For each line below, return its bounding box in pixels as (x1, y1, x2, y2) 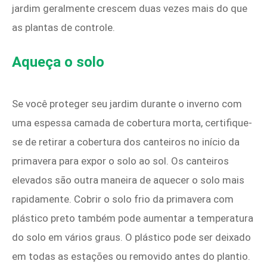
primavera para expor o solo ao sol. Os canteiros (12, 155, 229, 167)
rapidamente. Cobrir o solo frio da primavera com (12, 193, 234, 206)
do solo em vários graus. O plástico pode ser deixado (12, 231, 251, 244)
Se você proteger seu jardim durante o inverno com (12, 98, 242, 110)
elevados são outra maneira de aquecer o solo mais (12, 174, 244, 187)
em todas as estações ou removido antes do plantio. (12, 250, 250, 263)
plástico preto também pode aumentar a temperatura (12, 212, 253, 225)
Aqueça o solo (12, 54, 104, 71)
